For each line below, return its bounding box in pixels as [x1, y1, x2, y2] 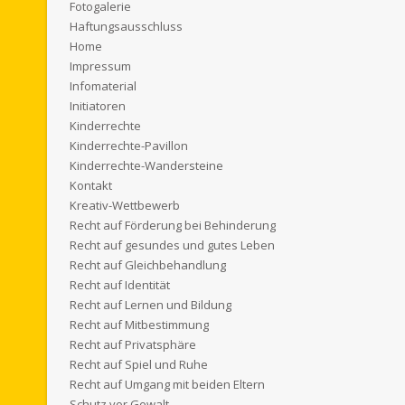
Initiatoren [70, 98, 126, 114]
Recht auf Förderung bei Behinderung [70, 217, 276, 233]
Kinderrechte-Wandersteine [70, 157, 223, 174]
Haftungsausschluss [70, 18, 183, 34]
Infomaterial [70, 78, 137, 94]
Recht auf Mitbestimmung [70, 316, 209, 333]
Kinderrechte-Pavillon [70, 137, 188, 154]
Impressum [70, 58, 131, 74]
